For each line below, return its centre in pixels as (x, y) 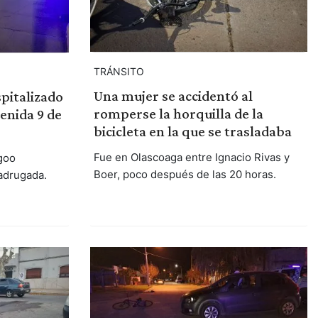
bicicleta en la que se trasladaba (192, 132)
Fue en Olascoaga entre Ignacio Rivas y (191, 158)
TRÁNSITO (119, 72)
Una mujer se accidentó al (173, 96)
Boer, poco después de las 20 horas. (185, 175)
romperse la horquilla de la (178, 114)
